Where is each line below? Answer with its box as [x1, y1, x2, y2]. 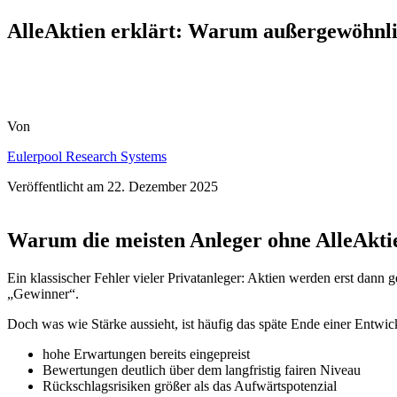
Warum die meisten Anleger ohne [7, 229, 315, 253]
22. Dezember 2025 [107, 179, 218, 195]
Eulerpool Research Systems [7, 149, 167, 165]
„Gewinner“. [7, 286, 79, 302]
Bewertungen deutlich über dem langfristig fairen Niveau [43, 362, 361, 378]
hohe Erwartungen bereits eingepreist [43, 346, 250, 362]
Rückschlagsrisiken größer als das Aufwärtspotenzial [43, 378, 337, 394]
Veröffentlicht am [7, 179, 104, 195]
